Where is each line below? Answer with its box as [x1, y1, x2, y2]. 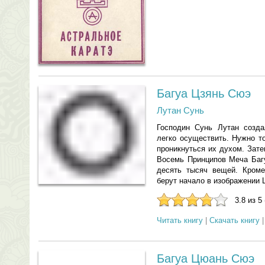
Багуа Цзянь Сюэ [157, 87, 251, 100]
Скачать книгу [209, 216, 260, 225]
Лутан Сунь [157, 105, 204, 115]
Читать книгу [157, 216, 203, 225]
